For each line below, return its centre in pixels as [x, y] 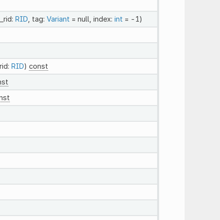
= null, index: [92, 19]
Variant [58, 19]
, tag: [37, 19]
